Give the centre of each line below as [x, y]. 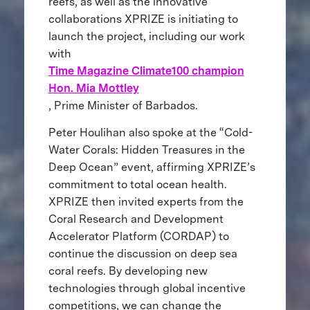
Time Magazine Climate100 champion [146, 71]
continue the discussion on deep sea [143, 254]
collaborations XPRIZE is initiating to [143, 19]
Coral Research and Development [136, 219]
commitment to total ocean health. [137, 185]
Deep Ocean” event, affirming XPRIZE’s [152, 167]
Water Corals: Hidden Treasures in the [146, 150]
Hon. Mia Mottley [93, 89]
